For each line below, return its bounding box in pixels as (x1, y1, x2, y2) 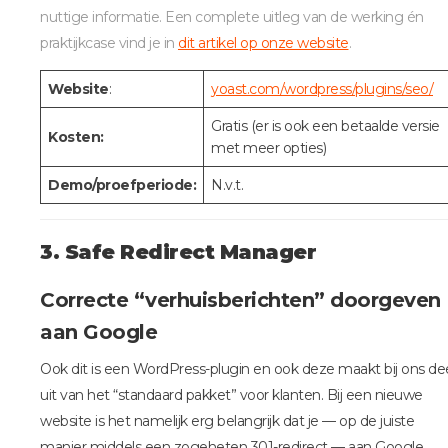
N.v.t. (211, 176, 243, 195)
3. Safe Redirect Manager (40, 240, 316, 265)
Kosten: (48, 128, 104, 147)
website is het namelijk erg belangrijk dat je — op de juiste (40, 412, 414, 431)
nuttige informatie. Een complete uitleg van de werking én (40, 8, 424, 27)
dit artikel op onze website (178, 34, 349, 53)
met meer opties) (211, 139, 326, 158)
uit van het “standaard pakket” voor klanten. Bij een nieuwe (40, 386, 423, 405)
